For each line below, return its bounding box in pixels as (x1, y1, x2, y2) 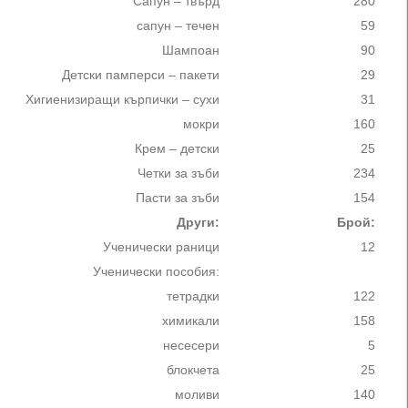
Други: (177, 216, 219, 229)
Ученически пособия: (93, 265, 219, 279)
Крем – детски (135, 142, 219, 156)
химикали (162, 314, 219, 328)
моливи (175, 388, 219, 402)
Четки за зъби (138, 167, 219, 180)
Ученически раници (103, 240, 219, 254)
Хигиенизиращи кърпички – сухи (25, 93, 219, 107)
